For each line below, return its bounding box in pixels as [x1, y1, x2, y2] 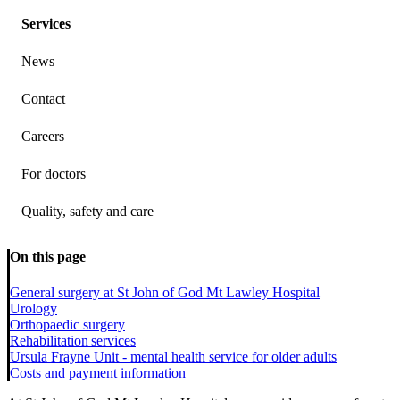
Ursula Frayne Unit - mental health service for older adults [10, 348, 337, 364]
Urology [10, 300, 57, 316]
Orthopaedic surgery [10, 316, 125, 332]
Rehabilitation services [10, 332, 136, 348]
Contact [21, 91, 65, 106]
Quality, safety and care [21, 204, 154, 219]
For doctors [21, 166, 86, 181]
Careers [21, 129, 64, 144]
